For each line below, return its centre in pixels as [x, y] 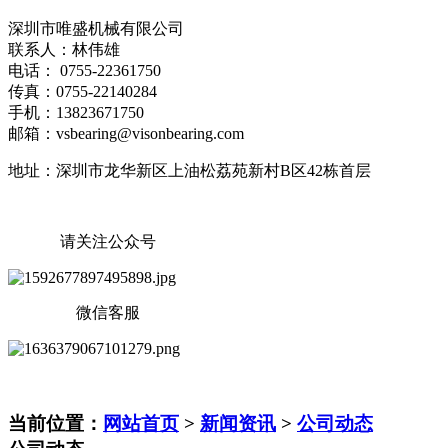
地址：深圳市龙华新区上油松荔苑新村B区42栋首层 [189, 170]
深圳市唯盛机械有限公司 [96, 28]
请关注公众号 [82, 241]
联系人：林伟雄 [64, 49]
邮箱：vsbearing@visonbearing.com [126, 133]
